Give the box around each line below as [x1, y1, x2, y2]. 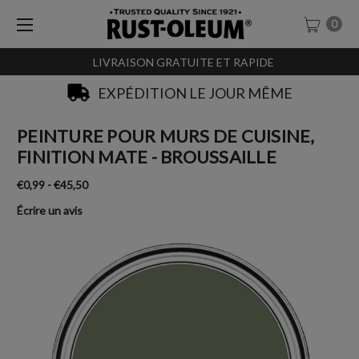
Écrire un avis [17, 203, 83, 217]
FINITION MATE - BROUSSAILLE [17, 145, 276, 167]
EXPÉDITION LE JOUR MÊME [90, 84, 292, 103]
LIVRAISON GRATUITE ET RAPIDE [85, 54, 274, 69]
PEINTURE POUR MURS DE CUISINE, [17, 124, 315, 147]
